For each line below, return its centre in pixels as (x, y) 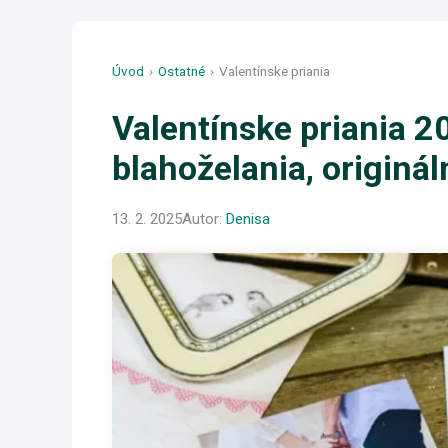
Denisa (248, 219)
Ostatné (181, 71)
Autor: (204, 219)
